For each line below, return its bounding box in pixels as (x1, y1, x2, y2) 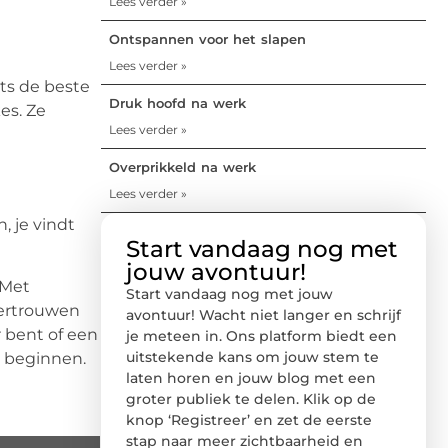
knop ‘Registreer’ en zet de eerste (126, 410, 372, 429)
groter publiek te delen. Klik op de (126, 389, 376, 408)
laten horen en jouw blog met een (126, 368, 376, 387)
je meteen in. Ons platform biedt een (126, 326, 397, 345)
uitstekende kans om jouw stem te (126, 347, 379, 366)
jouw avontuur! (126, 257, 306, 286)
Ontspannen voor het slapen (109, 30, 306, 47)
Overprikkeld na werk (109, 158, 256, 175)
